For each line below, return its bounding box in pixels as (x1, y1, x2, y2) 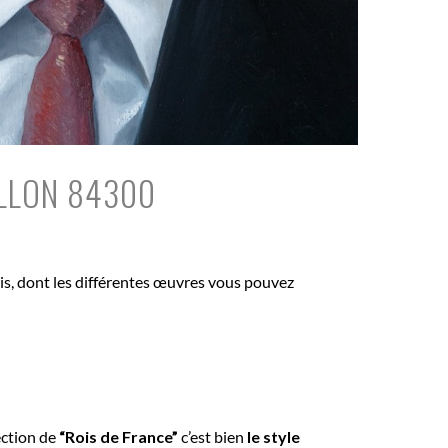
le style (247, 426, 300, 446)
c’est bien (178, 426, 247, 446)
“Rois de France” (59, 426, 178, 446)
